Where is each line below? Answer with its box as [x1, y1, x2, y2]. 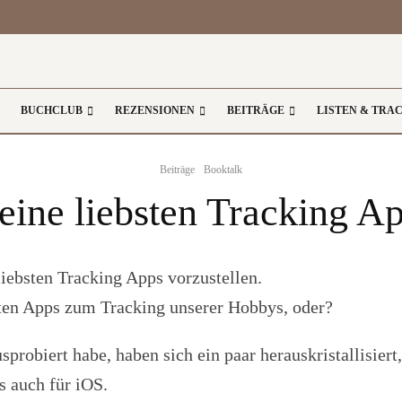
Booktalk [204, 163, 242, 176]
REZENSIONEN [114, 104, 195, 117]
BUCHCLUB [20, 104, 83, 117]
